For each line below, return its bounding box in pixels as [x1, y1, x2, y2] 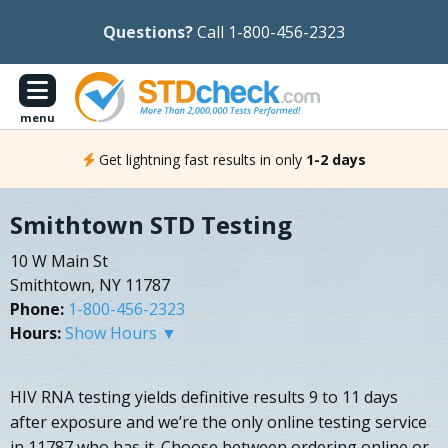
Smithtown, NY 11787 [10, 274, 170, 297]
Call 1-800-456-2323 [197, 21, 345, 43]
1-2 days [305, 149, 366, 169]
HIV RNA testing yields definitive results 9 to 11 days [10, 386, 398, 409]
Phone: [10, 298, 64, 321]
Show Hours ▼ [65, 322, 177, 345]
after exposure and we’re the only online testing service [10, 411, 427, 434]
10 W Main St [10, 250, 108, 273]
